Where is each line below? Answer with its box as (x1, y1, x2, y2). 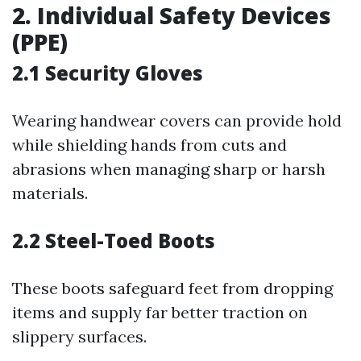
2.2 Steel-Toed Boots (12, 227, 215, 254)
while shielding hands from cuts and (12, 135, 287, 155)
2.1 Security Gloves (12, 60, 203, 86)
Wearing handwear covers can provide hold (12, 110, 342, 131)
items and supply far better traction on (12, 302, 308, 322)
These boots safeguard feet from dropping (12, 278, 333, 298)
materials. (12, 183, 88, 203)
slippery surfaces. (12, 326, 147, 346)
